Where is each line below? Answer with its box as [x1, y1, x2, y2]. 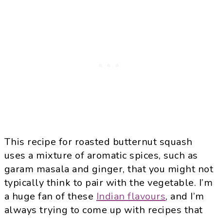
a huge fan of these [4, 190, 96, 203]
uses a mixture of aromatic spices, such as [4, 149, 198, 162]
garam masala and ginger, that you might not [4, 163, 214, 176]
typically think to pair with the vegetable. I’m [4, 176, 213, 189]
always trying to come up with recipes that [4, 203, 203, 217]
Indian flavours [96, 190, 166, 203]
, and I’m [165, 190, 204, 203]
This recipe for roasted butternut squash [4, 135, 193, 148]
